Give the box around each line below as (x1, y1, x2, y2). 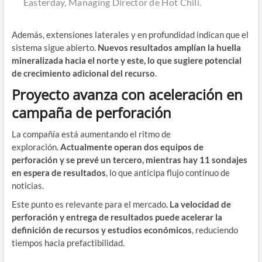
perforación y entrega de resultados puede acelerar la (11, 212, 222, 223)
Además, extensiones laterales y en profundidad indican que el (11, 29, 249, 40)
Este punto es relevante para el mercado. (11, 199, 170, 210)
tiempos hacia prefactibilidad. (11, 237, 125, 249)
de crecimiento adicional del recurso (11, 68, 155, 79)
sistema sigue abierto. (11, 42, 98, 53)
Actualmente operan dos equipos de (60, 142, 204, 153)
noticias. (11, 180, 44, 191)
